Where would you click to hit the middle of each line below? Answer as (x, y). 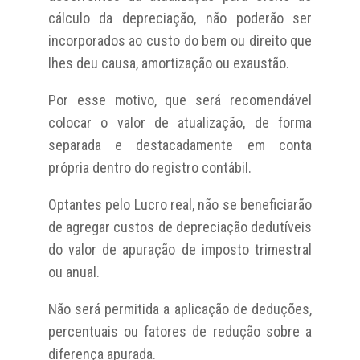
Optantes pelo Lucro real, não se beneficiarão (180, 204)
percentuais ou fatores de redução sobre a (180, 331)
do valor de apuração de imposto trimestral (180, 249)
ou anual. (74, 272)
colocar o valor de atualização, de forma (180, 122)
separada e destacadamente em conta (180, 145)
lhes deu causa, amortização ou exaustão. (168, 63)
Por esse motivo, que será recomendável (180, 100)
